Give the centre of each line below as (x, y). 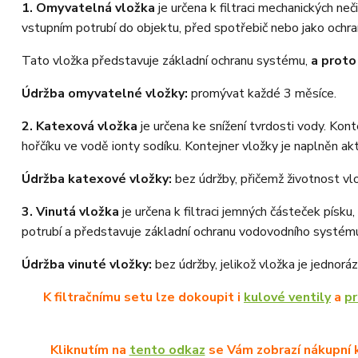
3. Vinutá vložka (70, 211)
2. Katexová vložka (80, 126)
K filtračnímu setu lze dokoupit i (143, 297)
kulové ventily (287, 297)
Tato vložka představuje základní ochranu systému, (166, 60)
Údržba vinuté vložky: (87, 264)
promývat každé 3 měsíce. (262, 93)
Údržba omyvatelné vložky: (105, 93)
